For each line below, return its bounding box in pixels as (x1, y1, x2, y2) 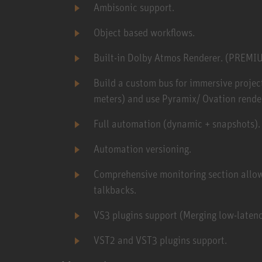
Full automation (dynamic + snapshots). (93, 116, 260, 130)
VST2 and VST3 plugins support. (93, 233, 227, 246)
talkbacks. (93, 182, 136, 196)
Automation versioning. (93, 142, 191, 155)
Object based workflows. (93, 25, 195, 39)
